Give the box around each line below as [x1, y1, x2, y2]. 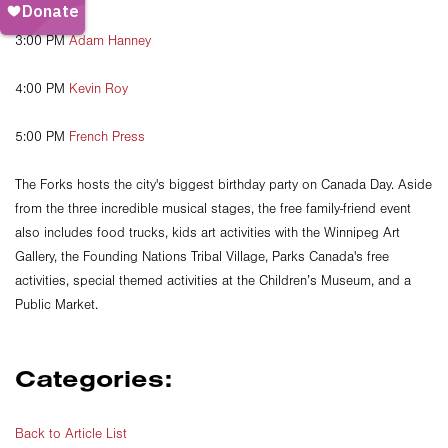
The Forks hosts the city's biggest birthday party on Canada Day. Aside [15, 176, 432, 193]
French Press [69, 128, 145, 145]
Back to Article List [15, 425, 127, 442]
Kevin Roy [69, 80, 128, 97]
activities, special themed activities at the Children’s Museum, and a [15, 272, 411, 289]
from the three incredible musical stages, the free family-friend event [15, 200, 411, 217]
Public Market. [15, 296, 98, 313]
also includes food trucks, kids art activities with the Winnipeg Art [15, 224, 400, 241]
